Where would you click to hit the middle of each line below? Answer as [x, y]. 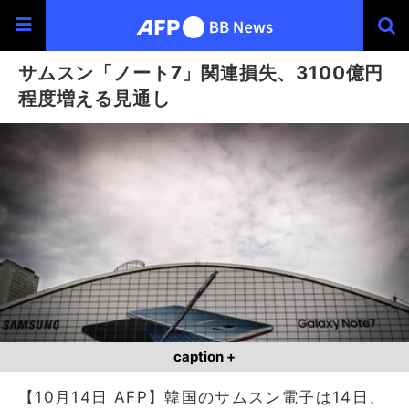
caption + [204, 357]
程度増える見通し [94, 98]
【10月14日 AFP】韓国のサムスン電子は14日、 [202, 397]
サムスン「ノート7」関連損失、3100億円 [201, 73]
